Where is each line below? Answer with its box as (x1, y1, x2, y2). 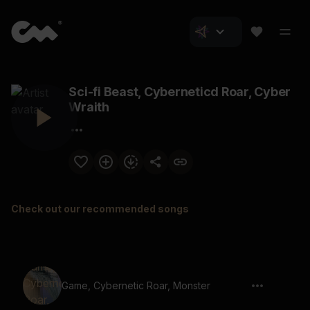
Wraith (69, 100, 109, 114)
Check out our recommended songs (11, 203, 189, 215)
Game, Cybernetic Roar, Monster (62, 280, 210, 291)
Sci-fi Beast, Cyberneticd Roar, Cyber (69, 84, 291, 99)
